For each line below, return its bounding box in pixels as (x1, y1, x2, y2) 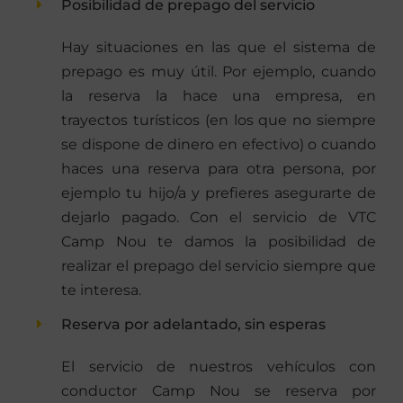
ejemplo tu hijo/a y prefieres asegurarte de (61, 184, 377, 201)
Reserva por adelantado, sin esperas (61, 315, 327, 333)
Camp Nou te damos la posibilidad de (61, 232, 377, 250)
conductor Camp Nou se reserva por (61, 381, 377, 399)
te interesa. (61, 281, 142, 299)
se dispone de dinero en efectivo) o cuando (61, 135, 377, 153)
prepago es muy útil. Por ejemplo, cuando (61, 62, 377, 80)
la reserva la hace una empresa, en (61, 86, 377, 104)
